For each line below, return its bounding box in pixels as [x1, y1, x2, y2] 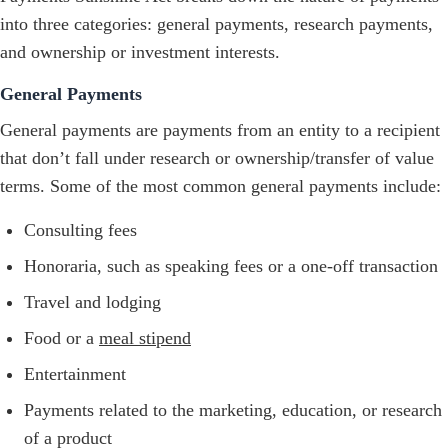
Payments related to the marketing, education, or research [24, 400, 442, 421]
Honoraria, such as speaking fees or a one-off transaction [24, 256, 438, 277]
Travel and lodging [24, 292, 161, 313]
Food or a [24, 328, 99, 349]
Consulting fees [24, 220, 137, 241]
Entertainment [24, 364, 126, 385]
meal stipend [99, 328, 191, 349]
